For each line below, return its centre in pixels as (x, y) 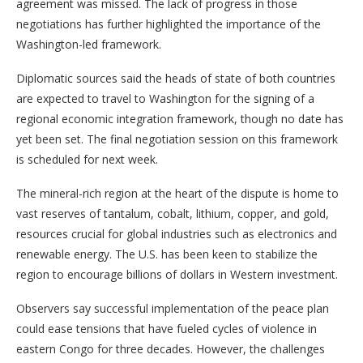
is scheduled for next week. (87, 159)
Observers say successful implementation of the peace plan (173, 308)
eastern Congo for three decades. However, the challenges (171, 349)
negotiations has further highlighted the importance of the (169, 24)
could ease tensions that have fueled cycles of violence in (167, 329)
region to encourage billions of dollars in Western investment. (177, 274)
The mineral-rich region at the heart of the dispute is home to (177, 193)
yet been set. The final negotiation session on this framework (177, 139)
